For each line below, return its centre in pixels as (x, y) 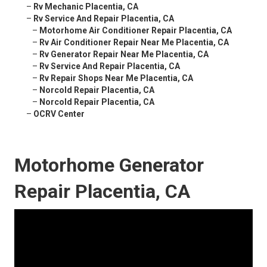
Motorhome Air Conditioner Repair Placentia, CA (136, 31)
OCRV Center (59, 114)
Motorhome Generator (109, 165)
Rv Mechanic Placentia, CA (86, 7)
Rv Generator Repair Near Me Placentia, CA (124, 55)
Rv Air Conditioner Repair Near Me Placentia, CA (134, 43)
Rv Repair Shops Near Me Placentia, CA (116, 78)
